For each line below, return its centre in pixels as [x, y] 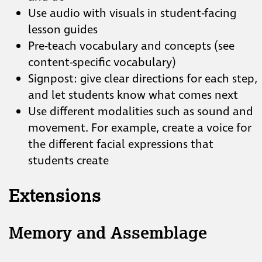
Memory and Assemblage [108, 232]
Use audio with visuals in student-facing [132, 13]
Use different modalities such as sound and [141, 111]
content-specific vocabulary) [102, 62]
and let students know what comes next [133, 95]
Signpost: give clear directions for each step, [143, 79]
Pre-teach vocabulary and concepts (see [131, 46]
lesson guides [63, 30]
